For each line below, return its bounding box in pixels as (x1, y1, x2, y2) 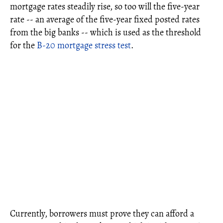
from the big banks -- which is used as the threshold (10, 26, 201, 38)
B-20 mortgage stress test (37, 39, 131, 51)
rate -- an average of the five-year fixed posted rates (10, 13, 200, 25)
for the (10, 39, 37, 51)
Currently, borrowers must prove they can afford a (10, 208, 194, 220)
